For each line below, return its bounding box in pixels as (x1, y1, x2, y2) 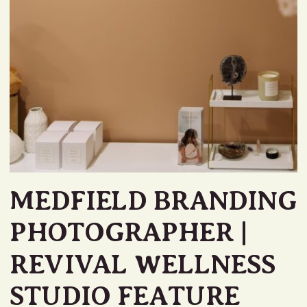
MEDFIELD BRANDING (10, 186, 297, 216)
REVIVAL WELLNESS (10, 249, 275, 280)
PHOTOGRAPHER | (10, 217, 249, 248)
